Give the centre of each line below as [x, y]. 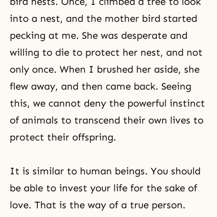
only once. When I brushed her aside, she [105, 69]
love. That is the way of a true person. [98, 205]
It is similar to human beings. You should [105, 171]
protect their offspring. [63, 137]
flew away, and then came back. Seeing [101, 86]
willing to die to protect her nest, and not [106, 52]
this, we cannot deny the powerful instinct [107, 103]
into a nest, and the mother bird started [103, 18]
